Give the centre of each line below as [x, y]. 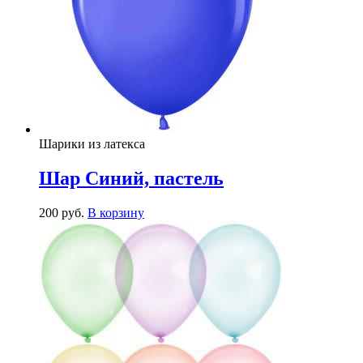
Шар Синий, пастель [131, 179]
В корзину [116, 213]
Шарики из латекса [92, 144]
